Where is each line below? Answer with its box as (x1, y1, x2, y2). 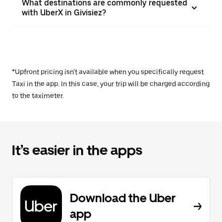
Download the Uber (70, 191, 175, 205)
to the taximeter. (12, 92, 64, 100)
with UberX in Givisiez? (22, 8, 106, 17)
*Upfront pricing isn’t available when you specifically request (12, 68, 204, 76)
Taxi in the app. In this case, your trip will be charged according (12, 80, 210, 88)
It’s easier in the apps (12, 142, 142, 159)
